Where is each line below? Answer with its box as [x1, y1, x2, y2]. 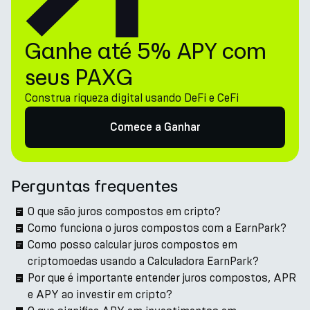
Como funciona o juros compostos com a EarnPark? [28, 221, 286, 235]
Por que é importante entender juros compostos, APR [28, 271, 296, 284]
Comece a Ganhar [109, 122, 201, 133]
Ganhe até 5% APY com [25, 38, 266, 63]
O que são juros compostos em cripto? [28, 205, 221, 218]
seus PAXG [25, 64, 133, 89]
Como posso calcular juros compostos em [28, 238, 237, 251]
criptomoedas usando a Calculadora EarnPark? [28, 255, 259, 268]
